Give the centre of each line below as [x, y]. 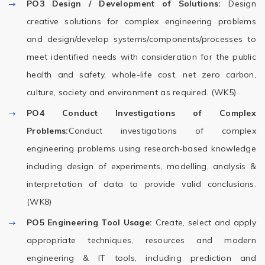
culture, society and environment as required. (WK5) [132, 92]
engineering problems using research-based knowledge [141, 148]
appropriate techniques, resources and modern [141, 240]
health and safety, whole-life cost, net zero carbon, [141, 75]
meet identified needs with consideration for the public [141, 57]
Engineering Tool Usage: [100, 222]
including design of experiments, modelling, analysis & [141, 166]
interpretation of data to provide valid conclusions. [141, 184]
